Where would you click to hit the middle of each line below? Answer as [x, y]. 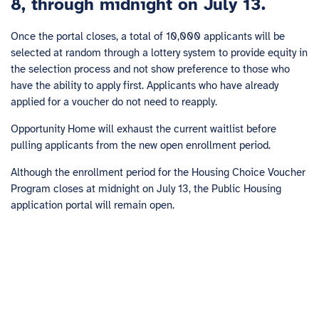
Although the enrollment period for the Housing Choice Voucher [158, 172]
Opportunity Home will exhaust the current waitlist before [143, 129]
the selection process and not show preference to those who [150, 69]
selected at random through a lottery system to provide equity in [159, 53]
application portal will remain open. [93, 205]
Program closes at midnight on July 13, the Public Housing [146, 189]
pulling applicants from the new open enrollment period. [141, 145]
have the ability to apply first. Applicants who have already [145, 85]
